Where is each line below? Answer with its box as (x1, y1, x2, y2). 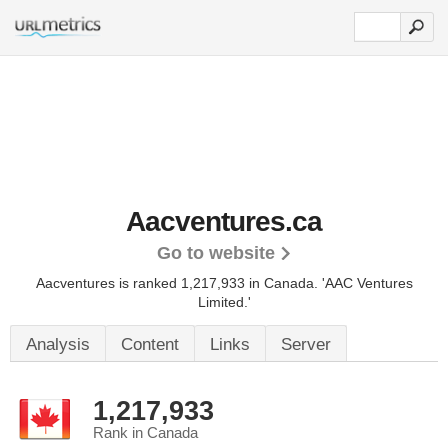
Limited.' (197, 294, 251, 310)
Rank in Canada (93, 425, 198, 441)
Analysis (26, 335, 90, 354)
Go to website (156, 243, 275, 263)
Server (281, 335, 331, 354)
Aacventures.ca (126, 206, 322, 237)
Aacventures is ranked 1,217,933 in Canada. (35, 275, 322, 291)
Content (121, 335, 179, 354)
